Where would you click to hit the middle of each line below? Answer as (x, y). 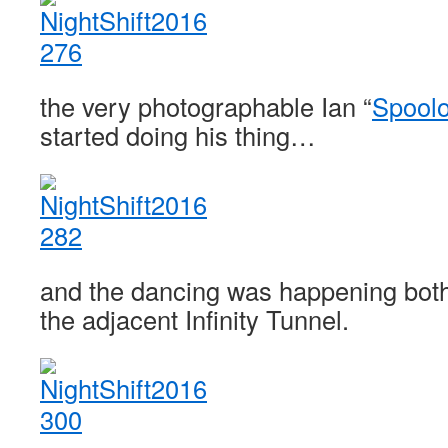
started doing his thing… (178, 135)
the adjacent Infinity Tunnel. (194, 319)
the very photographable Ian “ (206, 106)
